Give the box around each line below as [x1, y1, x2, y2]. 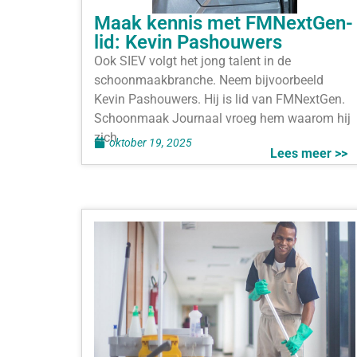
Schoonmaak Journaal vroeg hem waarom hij [94, 111, 351, 127]
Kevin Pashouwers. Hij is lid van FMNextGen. [94, 92, 345, 108]
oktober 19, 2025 [109, 135, 192, 149]
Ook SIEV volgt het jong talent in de [94, 53, 291, 69]
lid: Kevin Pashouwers [94, 31, 282, 54]
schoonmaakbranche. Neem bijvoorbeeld [94, 73, 324, 88]
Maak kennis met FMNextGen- [94, 12, 353, 35]
